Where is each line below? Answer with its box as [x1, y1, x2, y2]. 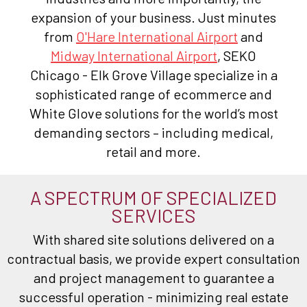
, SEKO [217, 47, 256, 64]
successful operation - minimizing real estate [19, 288, 288, 305]
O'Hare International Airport [76, 27, 238, 45]
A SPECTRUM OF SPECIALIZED [30, 186, 277, 208]
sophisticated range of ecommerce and [35, 85, 272, 102]
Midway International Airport [51, 47, 217, 64]
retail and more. [106, 143, 201, 160]
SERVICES [111, 204, 196, 226]
